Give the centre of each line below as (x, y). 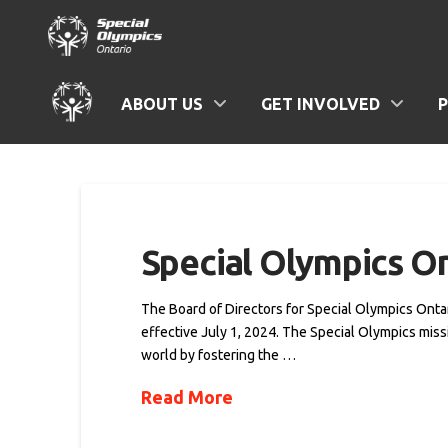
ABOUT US (162, 104)
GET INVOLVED (320, 104)
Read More (186, 396)
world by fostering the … (218, 354)
